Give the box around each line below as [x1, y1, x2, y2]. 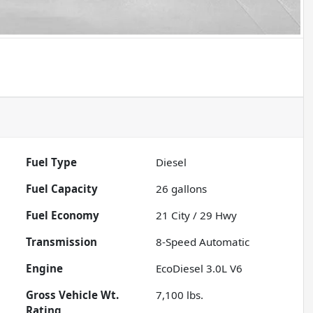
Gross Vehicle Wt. [26, 288, 119, 303]
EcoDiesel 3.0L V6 [156, 261, 243, 276]
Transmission [26, 235, 98, 249]
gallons [168, 182, 208, 196]
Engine [26, 261, 64, 276]
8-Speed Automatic [156, 235, 250, 249]
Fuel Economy [26, 208, 100, 223]
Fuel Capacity [26, 182, 99, 196]
